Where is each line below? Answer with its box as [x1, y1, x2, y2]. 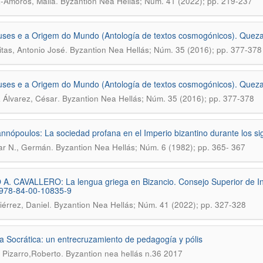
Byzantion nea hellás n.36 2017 [65, 248, 183, 259]
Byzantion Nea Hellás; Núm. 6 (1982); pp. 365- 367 [55, 141, 245, 153]
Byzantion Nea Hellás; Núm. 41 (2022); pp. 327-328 [53, 199, 246, 210]
